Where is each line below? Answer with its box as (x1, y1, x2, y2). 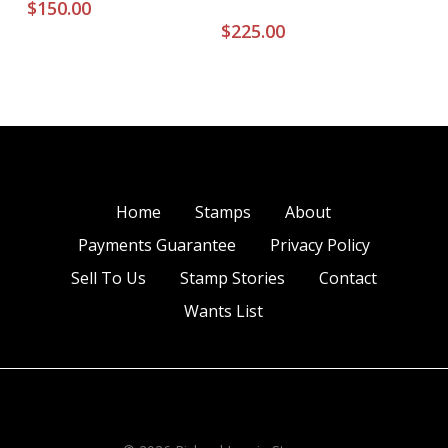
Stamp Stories (179, 267, 285, 289)
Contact (318, 267, 377, 289)
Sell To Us (70, 267, 146, 289)
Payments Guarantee (77, 234, 236, 256)
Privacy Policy (269, 234, 370, 256)
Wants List (184, 300, 264, 322)
